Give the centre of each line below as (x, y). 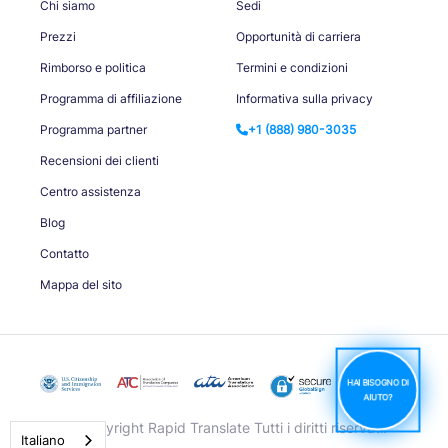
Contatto (64, 254)
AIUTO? (378, 397)
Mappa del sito (81, 285)
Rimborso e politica (93, 68)
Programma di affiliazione (111, 99)
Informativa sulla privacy (304, 99)
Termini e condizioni (292, 68)
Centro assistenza (90, 192)
